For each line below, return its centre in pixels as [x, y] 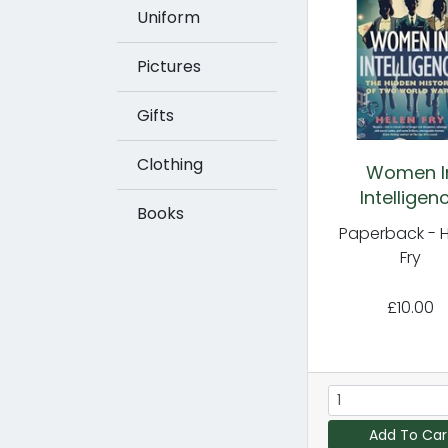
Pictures [169, 66]
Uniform [168, 17]
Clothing [170, 164]
